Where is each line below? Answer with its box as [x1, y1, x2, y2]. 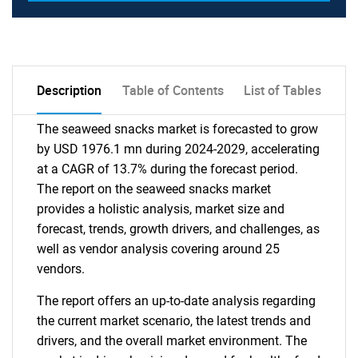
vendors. [37, 261, 85, 276]
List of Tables [244, 81, 321, 99]
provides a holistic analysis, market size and [37, 201, 284, 217]
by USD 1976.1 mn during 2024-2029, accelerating [37, 141, 320, 157]
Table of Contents [121, 81, 224, 99]
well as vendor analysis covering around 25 [37, 241, 280, 257]
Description [37, 81, 101, 99]
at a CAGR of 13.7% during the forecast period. [37, 161, 298, 177]
